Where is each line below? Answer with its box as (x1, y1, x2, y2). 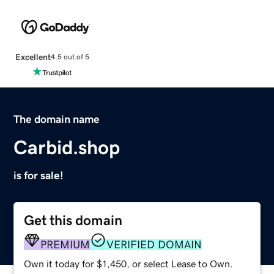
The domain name (13, 113, 100, 125)
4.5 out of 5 (50, 53, 89, 61)
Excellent (15, 52, 51, 61)
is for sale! (13, 169, 64, 181)
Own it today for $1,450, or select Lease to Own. (24, 258, 234, 268)
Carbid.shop (13, 137, 120, 157)
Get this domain (24, 213, 123, 228)
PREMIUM (40, 239, 91, 250)
